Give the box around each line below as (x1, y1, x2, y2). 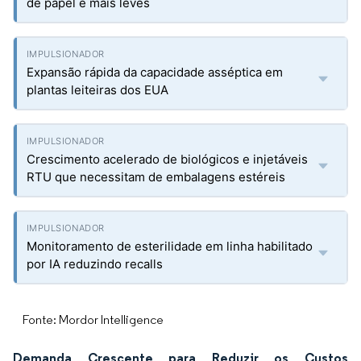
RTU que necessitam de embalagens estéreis (27, 169, 285, 185)
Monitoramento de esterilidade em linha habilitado (27, 239, 313, 254)
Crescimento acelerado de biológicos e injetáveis (27, 151, 308, 167)
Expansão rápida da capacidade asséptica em (27, 64, 283, 80)
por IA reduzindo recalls (27, 256, 163, 272)
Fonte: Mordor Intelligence (23, 312, 164, 327)
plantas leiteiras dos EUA (27, 82, 168, 98)
